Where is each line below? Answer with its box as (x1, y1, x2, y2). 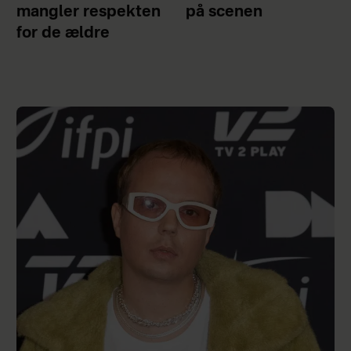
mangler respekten (16, 5, 161, 21)
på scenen (186, 5, 263, 21)
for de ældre (16, 26, 110, 42)
